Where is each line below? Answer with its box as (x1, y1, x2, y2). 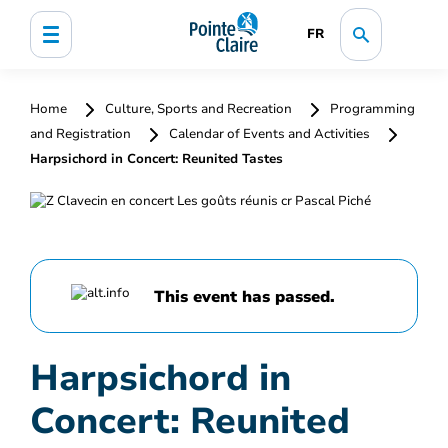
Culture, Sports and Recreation (102, 100, 295, 118)
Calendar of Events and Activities (166, 125, 373, 143)
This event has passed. (154, 285, 335, 308)
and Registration (30, 125, 134, 143)
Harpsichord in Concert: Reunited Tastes (30, 150, 283, 168)
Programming (327, 100, 415, 118)
